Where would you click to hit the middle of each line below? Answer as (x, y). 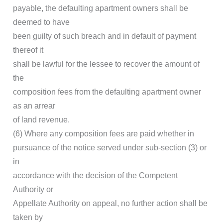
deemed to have (41, 22)
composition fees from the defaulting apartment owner (107, 92)
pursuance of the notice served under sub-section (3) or (110, 148)
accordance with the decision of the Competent (95, 176)
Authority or (33, 190)
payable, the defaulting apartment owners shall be (101, 8)
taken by (28, 218)
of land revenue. (41, 120)
